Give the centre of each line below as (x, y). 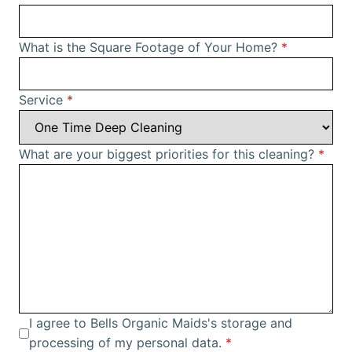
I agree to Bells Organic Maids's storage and (161, 323)
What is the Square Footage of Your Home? (150, 48)
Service (43, 100)
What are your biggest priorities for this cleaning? (169, 154)
